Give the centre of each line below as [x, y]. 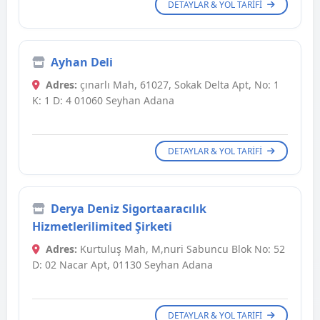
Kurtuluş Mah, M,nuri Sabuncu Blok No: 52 [181, 249]
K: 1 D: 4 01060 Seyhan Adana [103, 101]
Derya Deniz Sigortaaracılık [129, 209]
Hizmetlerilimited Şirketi [102, 227]
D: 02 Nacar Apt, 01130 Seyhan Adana [122, 265]
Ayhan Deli [82, 62]
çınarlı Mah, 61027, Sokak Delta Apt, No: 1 [178, 85]
